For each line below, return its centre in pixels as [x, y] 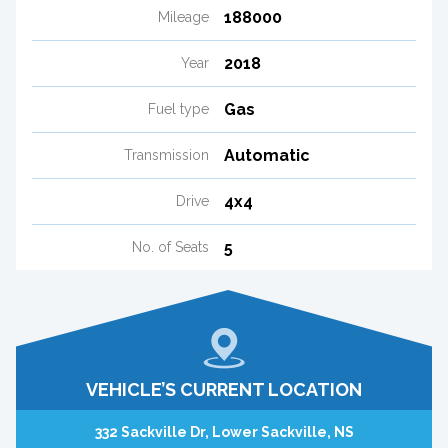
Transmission [166, 154]
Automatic [267, 155]
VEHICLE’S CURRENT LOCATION [224, 389]
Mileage [183, 16]
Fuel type [178, 108]
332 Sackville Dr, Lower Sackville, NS [224, 431]
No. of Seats [170, 246]
